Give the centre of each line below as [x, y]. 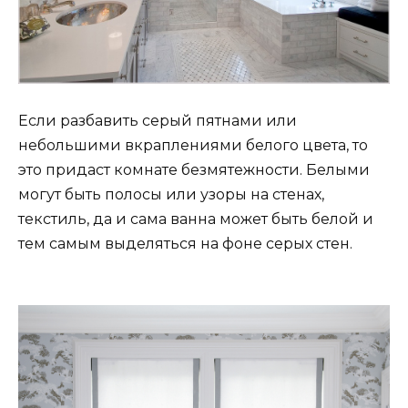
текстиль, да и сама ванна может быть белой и [196, 219]
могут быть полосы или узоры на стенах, [171, 194]
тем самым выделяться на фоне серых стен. [185, 243]
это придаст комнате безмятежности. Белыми [194, 169]
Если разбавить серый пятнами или [158, 120]
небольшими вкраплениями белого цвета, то [193, 145]
